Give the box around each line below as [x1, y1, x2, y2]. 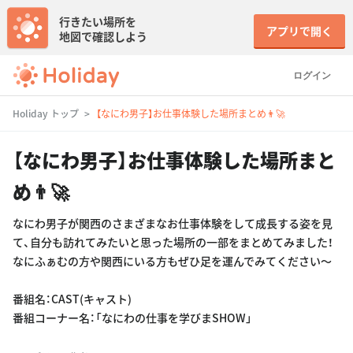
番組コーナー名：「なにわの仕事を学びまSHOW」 [13, 310, 252, 325]
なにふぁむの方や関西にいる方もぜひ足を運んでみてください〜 [13, 253, 332, 269]
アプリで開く [266, 23, 333, 39]
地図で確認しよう [59, 28, 147, 44]
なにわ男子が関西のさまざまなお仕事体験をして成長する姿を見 [13, 215, 333, 231]
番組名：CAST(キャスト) [13, 291, 132, 307]
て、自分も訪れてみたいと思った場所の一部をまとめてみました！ [13, 234, 333, 250]
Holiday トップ [13, 106, 79, 120]
